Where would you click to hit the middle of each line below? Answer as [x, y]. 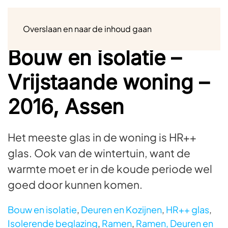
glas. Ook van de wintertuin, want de [99, 153]
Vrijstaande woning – [108, 82]
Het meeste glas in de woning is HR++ [102, 137]
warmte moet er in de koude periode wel [110, 169]
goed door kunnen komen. [75, 184]
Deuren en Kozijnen [121, 209]
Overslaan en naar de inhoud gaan [87, 29]
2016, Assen [66, 107]
